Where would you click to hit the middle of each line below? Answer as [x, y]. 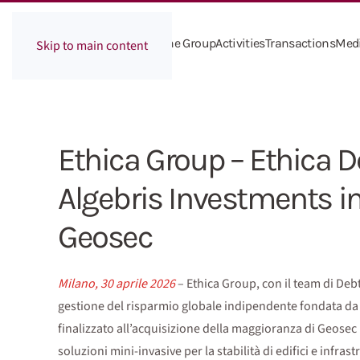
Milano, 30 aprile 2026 [118, 284]
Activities [240, 43]
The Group [188, 43]
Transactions [300, 43]
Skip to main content [92, 46]
